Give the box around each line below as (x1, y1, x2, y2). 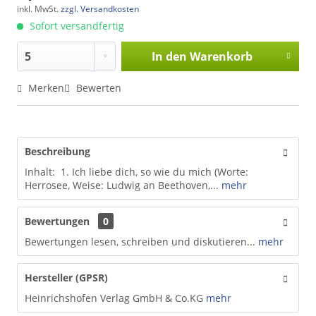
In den (151, 48, 187, 64)
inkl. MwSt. (17, 2, 61, 15)
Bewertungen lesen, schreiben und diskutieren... (25, 234, 255, 248)
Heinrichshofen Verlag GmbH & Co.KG (25, 291, 203, 305)
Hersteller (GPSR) (25, 270, 108, 284)
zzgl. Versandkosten (61, 2, 139, 15)
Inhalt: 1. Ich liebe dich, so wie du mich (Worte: (25, 164, 248, 178)
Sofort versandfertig (27, 18, 124, 32)
